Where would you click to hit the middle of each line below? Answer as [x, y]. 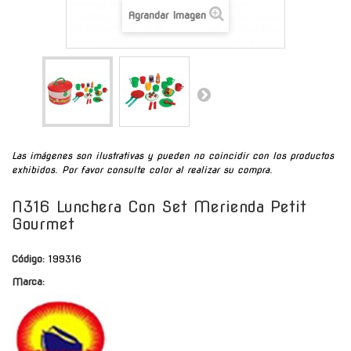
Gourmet [43, 224]
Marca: [28, 281]
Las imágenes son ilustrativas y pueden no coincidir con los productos [173, 155]
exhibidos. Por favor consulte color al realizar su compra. [142, 169]
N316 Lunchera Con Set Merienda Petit [159, 206]
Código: [28, 259]
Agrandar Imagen [166, 15]
